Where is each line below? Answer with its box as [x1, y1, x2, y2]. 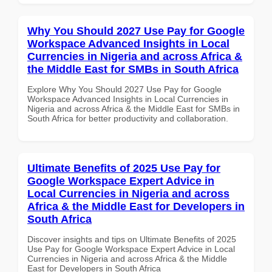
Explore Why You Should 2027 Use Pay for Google [27, 84, 222, 94]
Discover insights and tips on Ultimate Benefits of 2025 [27, 234, 236, 244]
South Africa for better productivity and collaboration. [27, 113, 228, 123]
